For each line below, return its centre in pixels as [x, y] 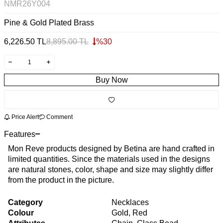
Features [20, 134]
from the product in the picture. [61, 180]
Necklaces [130, 202]
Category [25, 202]
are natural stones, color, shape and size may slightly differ [111, 169]
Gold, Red [129, 213]
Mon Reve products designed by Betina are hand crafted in [111, 148]
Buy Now [111, 80]
